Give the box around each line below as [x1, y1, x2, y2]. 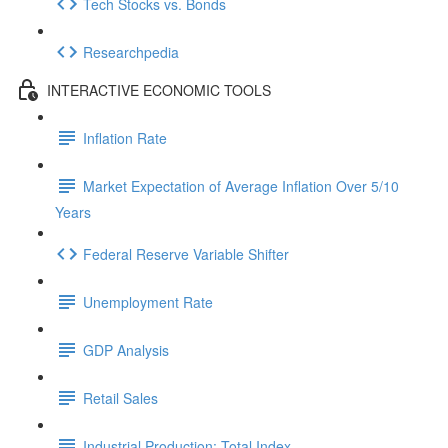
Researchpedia [83, 41, 179, 62]
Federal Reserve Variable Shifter [83, 243, 289, 264]
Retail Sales [83, 387, 158, 408]
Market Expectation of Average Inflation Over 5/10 [83, 175, 399, 196]
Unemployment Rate [83, 291, 213, 312]
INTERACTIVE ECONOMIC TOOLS [47, 79, 271, 100]
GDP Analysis [83, 339, 169, 360]
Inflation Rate [83, 127, 167, 148]
